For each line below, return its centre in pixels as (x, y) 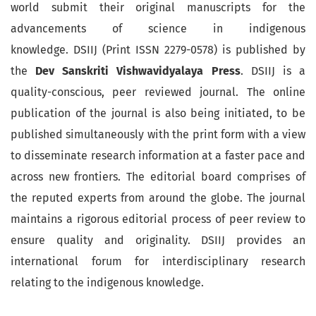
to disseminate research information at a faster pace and (158, 155)
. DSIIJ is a (273, 71)
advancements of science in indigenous (158, 28)
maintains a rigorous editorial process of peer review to (158, 219)
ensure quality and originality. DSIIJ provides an (158, 240)
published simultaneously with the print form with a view (158, 134)
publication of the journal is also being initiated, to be (158, 113)
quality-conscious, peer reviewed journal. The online (158, 92)
